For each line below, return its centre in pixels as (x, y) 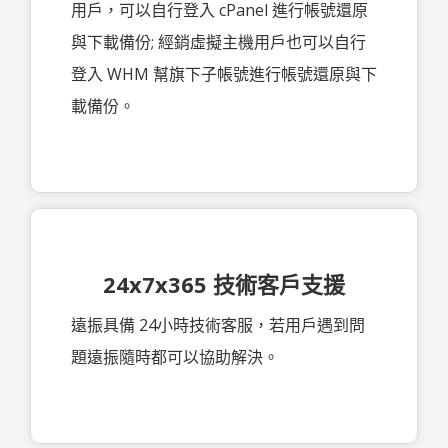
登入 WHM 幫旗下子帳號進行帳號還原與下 (224, 73)
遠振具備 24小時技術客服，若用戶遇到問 (218, 324)
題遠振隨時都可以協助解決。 (175, 356)
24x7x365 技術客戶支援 (224, 283)
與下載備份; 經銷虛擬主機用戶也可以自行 (218, 41)
